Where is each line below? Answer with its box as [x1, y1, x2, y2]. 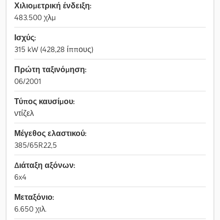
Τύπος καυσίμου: [14, 96, 75, 106]
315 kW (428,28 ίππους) [14, 44, 93, 54]
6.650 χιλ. [14, 204, 47, 214]
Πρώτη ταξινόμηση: [14, 64, 86, 74]
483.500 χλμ [14, 12, 56, 22]
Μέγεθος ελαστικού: [14, 128, 86, 138]
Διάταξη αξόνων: [14, 160, 75, 170]
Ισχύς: [14, 32, 36, 42]
